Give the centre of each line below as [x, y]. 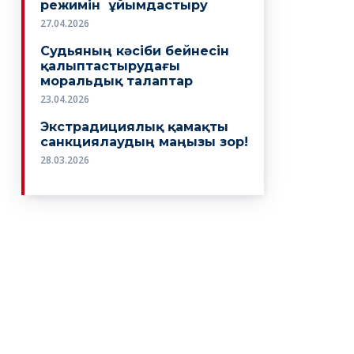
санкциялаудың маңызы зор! [145, 142]
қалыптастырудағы [111, 66]
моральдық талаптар [117, 81]
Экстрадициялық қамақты [135, 127]
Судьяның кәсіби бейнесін [135, 51]
